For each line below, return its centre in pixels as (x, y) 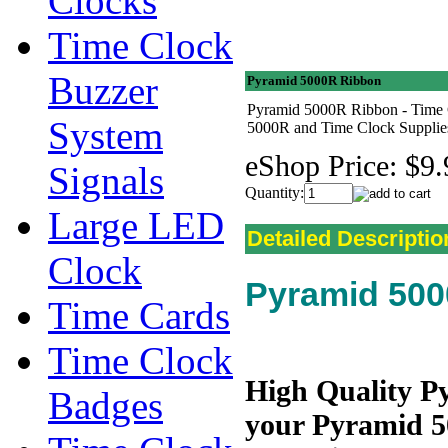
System (105, 135)
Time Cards (139, 315)
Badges (105, 405)
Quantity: (274, 192)
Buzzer (103, 90)
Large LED (136, 225)
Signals (106, 180)
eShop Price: (321, 165)
